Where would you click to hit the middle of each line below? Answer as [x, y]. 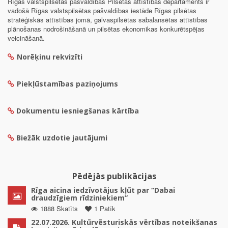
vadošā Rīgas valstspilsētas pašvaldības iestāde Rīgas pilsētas [102, 10]
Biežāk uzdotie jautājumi [62, 137]
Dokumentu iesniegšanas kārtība [78, 110]
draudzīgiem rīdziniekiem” [79, 197]
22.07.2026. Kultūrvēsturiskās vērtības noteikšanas [124, 222]
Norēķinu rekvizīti [50, 56]
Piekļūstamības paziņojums [67, 83]
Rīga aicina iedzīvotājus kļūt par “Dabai [103, 190]
